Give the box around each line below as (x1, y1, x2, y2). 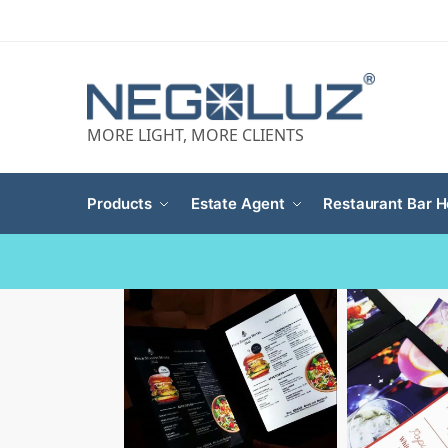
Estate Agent (190, 194, 285, 214)
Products (87, 194, 153, 214)
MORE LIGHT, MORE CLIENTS (87, 124, 304, 147)
